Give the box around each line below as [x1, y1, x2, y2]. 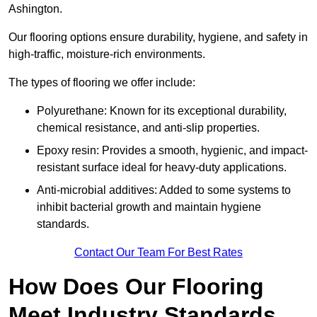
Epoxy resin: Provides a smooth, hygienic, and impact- [37, 144, 308, 157]
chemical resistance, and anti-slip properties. [37, 122, 260, 134]
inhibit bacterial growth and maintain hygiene [37, 201, 261, 214]
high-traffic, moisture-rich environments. [8, 48, 208, 61]
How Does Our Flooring [8, 274, 264, 300]
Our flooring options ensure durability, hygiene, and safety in [8, 31, 308, 44]
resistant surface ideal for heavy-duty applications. [37, 161, 287, 174]
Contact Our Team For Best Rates [74, 246, 243, 259]
